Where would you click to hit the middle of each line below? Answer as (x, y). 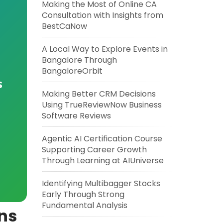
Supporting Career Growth (94, 150)
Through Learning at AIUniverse (103, 161)
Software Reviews (76, 116)
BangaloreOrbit (72, 71)
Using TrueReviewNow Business (102, 105)
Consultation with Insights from (102, 15)
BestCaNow (64, 26)
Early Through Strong (83, 194)
